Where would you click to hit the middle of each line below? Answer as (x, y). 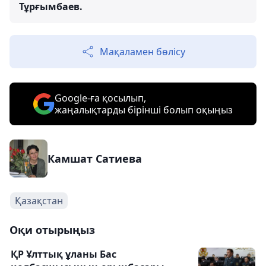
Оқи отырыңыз (52, 229)
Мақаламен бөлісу (142, 51)
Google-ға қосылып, (100, 98)
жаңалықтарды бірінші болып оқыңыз (144, 110)
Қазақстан (39, 200)
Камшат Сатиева (95, 158)
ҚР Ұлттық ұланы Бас (64, 254)
